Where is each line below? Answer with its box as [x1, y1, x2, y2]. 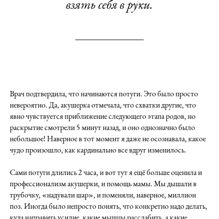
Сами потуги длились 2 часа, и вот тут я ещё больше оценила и [10, 167, 202, 177]
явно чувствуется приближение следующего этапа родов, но [10, 111, 196, 121]
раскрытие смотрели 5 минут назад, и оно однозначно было [10, 122, 195, 132]
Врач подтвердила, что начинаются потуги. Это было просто [10, 88, 198, 99]
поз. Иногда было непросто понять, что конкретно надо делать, [10, 201, 207, 211]
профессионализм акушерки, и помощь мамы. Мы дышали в [10, 178, 197, 189]
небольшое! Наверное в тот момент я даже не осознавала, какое [10, 133, 206, 144]
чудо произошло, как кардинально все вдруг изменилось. [10, 145, 186, 155]
